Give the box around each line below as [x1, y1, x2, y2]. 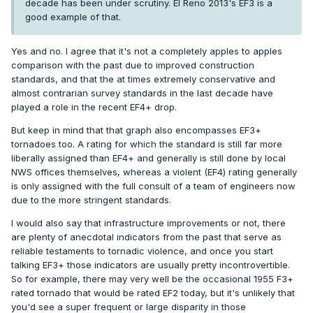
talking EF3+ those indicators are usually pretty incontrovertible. [11, 259, 290, 270]
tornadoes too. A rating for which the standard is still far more [11, 138, 282, 150]
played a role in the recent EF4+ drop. [11, 101, 180, 112]
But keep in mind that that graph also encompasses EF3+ [11, 124, 261, 136]
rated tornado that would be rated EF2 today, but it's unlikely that [11, 286, 295, 298]
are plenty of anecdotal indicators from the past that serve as [11, 231, 282, 242]
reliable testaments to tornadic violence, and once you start [11, 245, 273, 256]
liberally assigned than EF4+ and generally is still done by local [11, 152, 286, 163]
